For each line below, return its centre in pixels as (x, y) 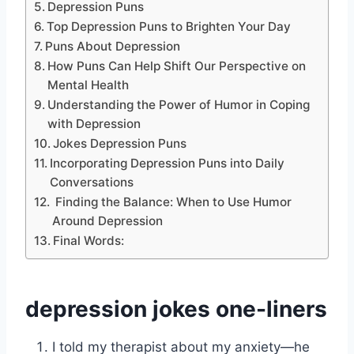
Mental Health (88, 85)
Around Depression (108, 220)
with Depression (94, 123)
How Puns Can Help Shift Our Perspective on (177, 66)
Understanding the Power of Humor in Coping (179, 104)
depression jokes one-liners (176, 309)
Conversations (92, 182)
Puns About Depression (113, 46)
